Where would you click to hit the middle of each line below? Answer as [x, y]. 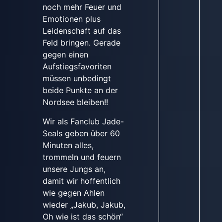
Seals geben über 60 [81, 133]
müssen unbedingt [77, 79]
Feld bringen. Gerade [81, 43]
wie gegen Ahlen [73, 193]
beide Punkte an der [80, 90]
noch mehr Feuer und [82, 7]
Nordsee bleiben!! [75, 102]
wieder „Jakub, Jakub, [84, 204]
